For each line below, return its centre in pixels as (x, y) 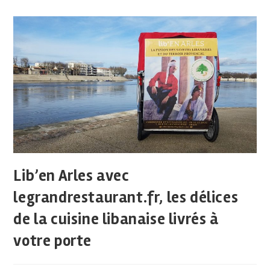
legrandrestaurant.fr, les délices (126, 197)
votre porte (53, 241)
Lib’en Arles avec (71, 176)
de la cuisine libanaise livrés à (116, 219)
